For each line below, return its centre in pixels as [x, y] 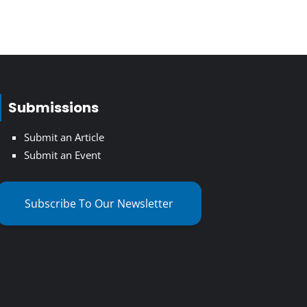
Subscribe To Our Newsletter [99, 203]
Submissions [53, 108]
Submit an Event [62, 155]
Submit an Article [64, 137]
